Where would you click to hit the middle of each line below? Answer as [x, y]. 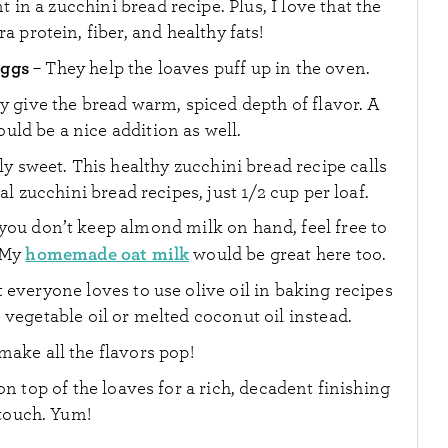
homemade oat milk [107, 254]
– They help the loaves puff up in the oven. [199, 69]
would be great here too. [288, 255]
